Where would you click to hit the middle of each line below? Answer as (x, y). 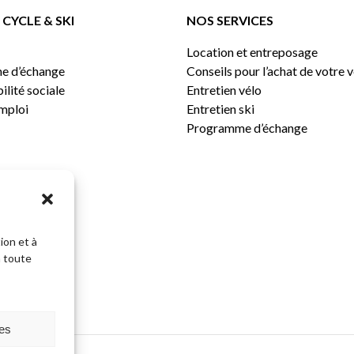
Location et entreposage (252, 52)
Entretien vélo (224, 90)
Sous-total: (295, 274)
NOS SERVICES (230, 20)
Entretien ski (221, 109)
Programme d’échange (247, 128)
